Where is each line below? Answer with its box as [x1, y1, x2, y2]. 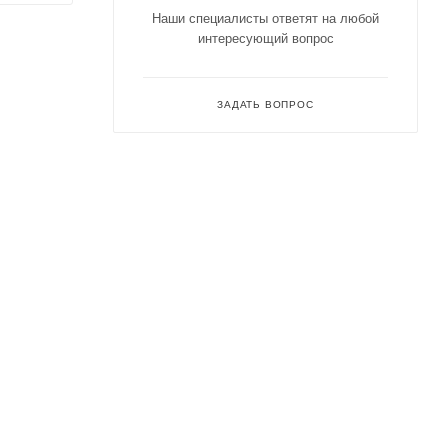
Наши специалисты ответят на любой [152, 11, 379, 27]
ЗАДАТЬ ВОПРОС [217, 99, 314, 111]
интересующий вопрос [197, 31, 334, 47]
